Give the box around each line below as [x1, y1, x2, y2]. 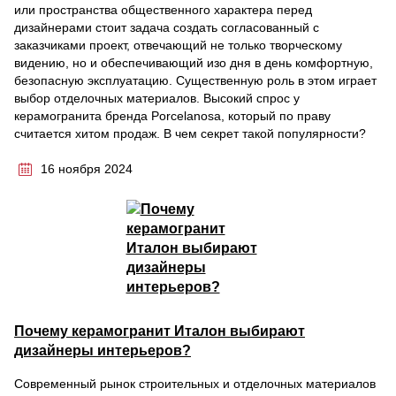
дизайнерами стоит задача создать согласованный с [14, 20, 319, 34]
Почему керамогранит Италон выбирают [14, 324, 305, 339]
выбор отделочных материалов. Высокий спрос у [14, 91, 300, 105]
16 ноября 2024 [41, 162, 133, 176]
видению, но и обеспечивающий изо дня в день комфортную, [14, 56, 373, 70]
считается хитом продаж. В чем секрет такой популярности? [14, 126, 366, 141]
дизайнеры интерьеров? [14, 343, 191, 358]
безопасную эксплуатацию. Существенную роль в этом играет [14, 73, 377, 88]
